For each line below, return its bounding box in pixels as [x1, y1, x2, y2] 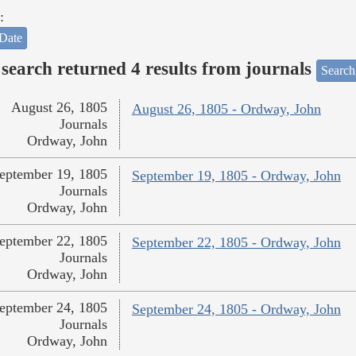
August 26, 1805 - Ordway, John [131, 101, 321, 118]
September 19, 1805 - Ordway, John [131, 168, 341, 184]
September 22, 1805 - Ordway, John [131, 234, 341, 251]
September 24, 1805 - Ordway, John [131, 301, 341, 318]
